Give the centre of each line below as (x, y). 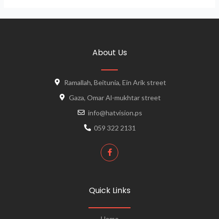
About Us (109, 52)
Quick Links (109, 190)
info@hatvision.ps (115, 112)
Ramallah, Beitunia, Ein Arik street (115, 82)
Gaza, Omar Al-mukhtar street (115, 97)
